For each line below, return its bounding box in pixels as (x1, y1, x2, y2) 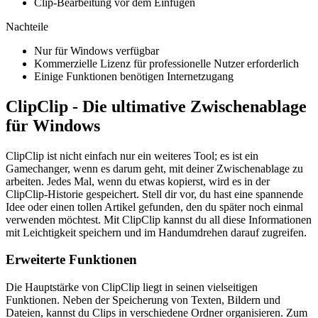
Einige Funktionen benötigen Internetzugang (34, 70, 234, 82)
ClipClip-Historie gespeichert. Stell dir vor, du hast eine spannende (6, 187, 303, 200)
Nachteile (6, 20, 48, 33)
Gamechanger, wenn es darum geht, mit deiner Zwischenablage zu (6, 162, 303, 175)
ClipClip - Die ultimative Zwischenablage (6, 97, 307, 116)
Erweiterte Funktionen (6, 252, 137, 268)
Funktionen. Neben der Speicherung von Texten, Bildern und (6, 294, 280, 307)
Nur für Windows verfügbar (34, 44, 159, 57)
